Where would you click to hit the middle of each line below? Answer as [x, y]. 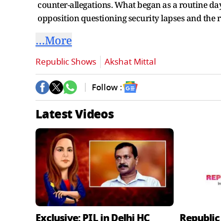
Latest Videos [75, 114]
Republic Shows [66, 62]
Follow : [107, 87]
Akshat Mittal [130, 62]
